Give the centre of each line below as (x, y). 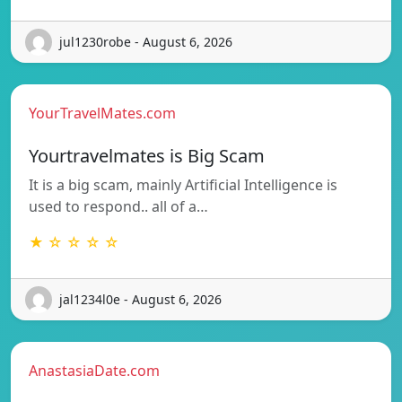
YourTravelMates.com (102, 113)
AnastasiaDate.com (94, 370)
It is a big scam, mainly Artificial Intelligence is (183, 184)
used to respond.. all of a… (118, 206)
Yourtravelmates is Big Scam (147, 155)
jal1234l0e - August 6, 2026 (140, 300)
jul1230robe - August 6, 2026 (146, 42)
